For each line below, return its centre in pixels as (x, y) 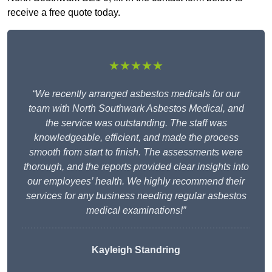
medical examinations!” (136, 211)
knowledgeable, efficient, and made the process (136, 138)
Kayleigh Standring (136, 250)
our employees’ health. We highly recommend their (136, 182)
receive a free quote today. (64, 13)
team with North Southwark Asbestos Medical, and (136, 109)
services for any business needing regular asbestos (136, 196)
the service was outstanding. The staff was (136, 123)
